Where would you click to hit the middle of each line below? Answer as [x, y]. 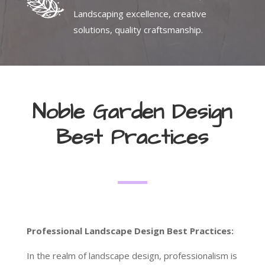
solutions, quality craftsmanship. [138, 30]
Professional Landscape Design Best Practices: [130, 231]
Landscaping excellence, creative [140, 14]
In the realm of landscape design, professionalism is [132, 256]
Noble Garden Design [132, 112]
